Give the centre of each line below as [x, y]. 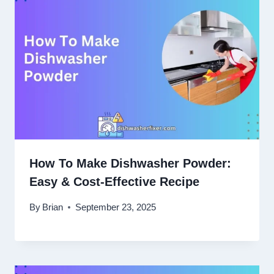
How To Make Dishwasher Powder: [130, 163]
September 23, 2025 [116, 207]
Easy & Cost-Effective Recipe [114, 181]
